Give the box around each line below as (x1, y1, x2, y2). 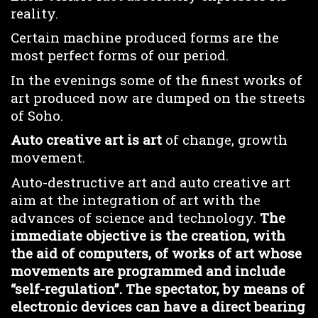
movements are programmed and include (11, 261, 285, 280)
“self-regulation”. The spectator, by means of (11, 279, 305, 297)
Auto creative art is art (11, 131, 165, 148)
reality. (11, 4, 58, 22)
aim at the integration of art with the (11, 190, 261, 209)
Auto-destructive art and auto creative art (11, 172, 290, 191)
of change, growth (165, 131, 287, 148)
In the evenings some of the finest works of (11, 70, 302, 89)
